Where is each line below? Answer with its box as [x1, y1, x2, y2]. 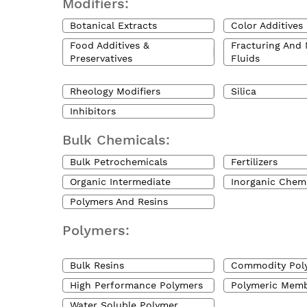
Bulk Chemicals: [62, 132, 170, 148]
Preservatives [70, 53, 132, 64]
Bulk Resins [70, 260, 124, 271]
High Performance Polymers [70, 280, 203, 291]
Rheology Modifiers [70, 86, 160, 97]
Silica [231, 86, 257, 97]
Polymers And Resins [70, 196, 168, 207]
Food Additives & [70, 40, 149, 51]
